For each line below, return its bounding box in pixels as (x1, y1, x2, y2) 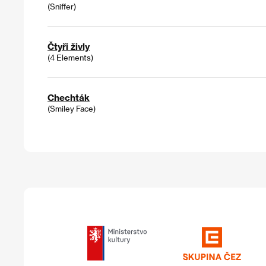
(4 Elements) (47, 53, 93, 62)
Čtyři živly (47, 41, 90, 52)
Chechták (47, 92, 90, 103)
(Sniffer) (47, 2, 76, 11)
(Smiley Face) (47, 104, 96, 113)
